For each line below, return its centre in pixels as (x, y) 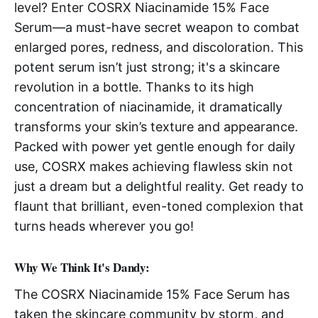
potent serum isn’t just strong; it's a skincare (147, 67)
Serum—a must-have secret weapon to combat (157, 28)
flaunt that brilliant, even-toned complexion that (159, 207)
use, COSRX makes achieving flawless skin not (154, 167)
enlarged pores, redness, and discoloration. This (159, 48)
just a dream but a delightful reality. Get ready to (159, 187)
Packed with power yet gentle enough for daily (155, 147)
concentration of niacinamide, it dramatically (148, 107)
